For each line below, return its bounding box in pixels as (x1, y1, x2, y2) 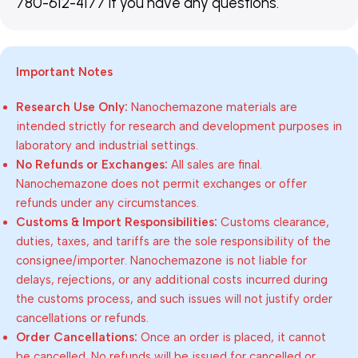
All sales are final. (168, 157, 262, 172)
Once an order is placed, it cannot (137, 329, 326, 344)
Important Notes (16, 64, 113, 79)
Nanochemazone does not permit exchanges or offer (16, 176, 307, 191)
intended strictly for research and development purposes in (16, 118, 342, 133)
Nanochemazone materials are (128, 99, 297, 114)
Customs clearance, (217, 214, 329, 229)
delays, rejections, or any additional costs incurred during (16, 272, 328, 287)
